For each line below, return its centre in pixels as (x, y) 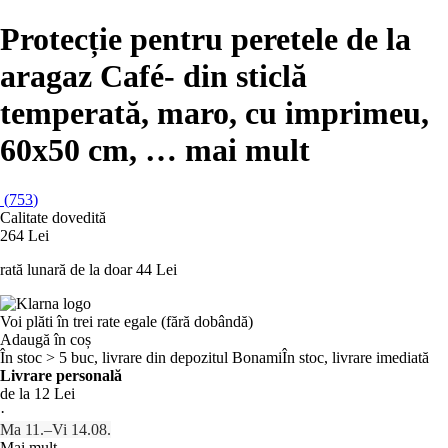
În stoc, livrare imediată (355, 357)
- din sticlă (235, 76)
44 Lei (156, 269)
